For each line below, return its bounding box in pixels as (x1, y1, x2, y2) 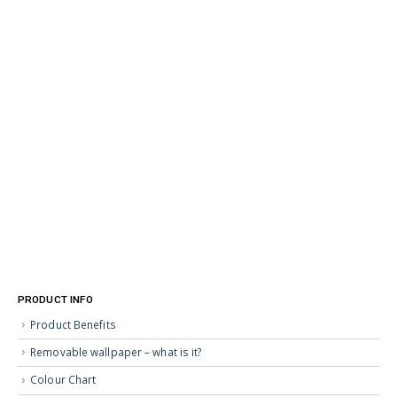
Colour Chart (30, 372, 97, 387)
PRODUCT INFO (18, 292, 94, 307)
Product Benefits (30, 316, 116, 331)
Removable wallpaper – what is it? (30, 344, 202, 359)
